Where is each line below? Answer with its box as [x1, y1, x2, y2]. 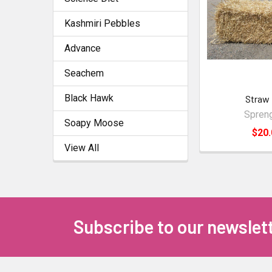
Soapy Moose [64, 117, 124, 129]
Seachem [64, 67, 104, 79]
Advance [64, 42, 101, 54]
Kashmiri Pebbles [64, 17, 140, 29]
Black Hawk [64, 92, 114, 104]
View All [64, 141, 99, 154]
